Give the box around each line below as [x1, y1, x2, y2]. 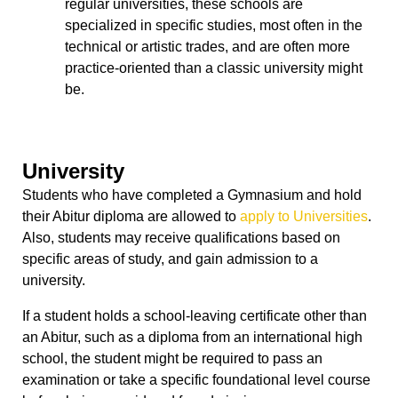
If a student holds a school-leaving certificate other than [22, 308, 367, 324]
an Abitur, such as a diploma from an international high [22, 330, 362, 346]
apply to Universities [240, 209, 368, 225]
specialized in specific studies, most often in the [65, 18, 362, 34]
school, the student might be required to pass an [22, 351, 322, 367]
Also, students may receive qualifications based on [22, 230, 340, 246]
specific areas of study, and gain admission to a [22, 251, 318, 267]
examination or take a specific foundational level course [22, 372, 370, 388]
